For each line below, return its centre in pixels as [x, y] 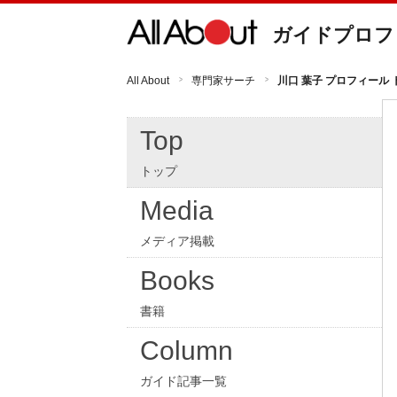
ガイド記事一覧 [183, 381]
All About [148, 81]
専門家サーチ [223, 81]
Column [187, 350]
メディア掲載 [177, 241]
